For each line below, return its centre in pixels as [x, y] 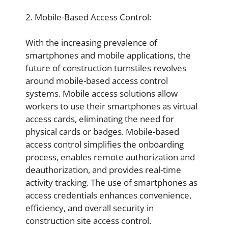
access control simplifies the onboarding [105, 144]
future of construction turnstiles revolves [106, 68]
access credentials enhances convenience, [108, 195]
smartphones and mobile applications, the [108, 55]
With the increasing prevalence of [91, 42]
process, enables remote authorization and [110, 157]
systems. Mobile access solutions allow [102, 93]
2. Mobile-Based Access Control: [88, 17]
